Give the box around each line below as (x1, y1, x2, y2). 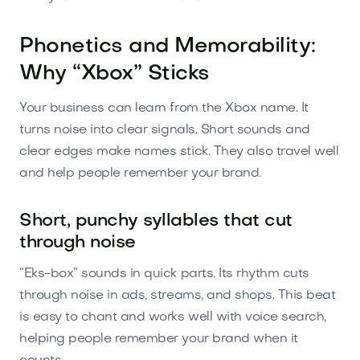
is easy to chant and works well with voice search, (19, 310, 326, 324)
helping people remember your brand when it (19, 332, 298, 346)
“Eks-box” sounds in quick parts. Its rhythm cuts (19, 267, 309, 280)
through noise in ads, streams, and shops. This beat (19, 288, 336, 302)
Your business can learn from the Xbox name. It (19, 101, 309, 115)
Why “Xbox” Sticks (19, 63, 210, 84)
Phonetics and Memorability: (19, 36, 316, 57)
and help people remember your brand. (19, 166, 261, 180)
